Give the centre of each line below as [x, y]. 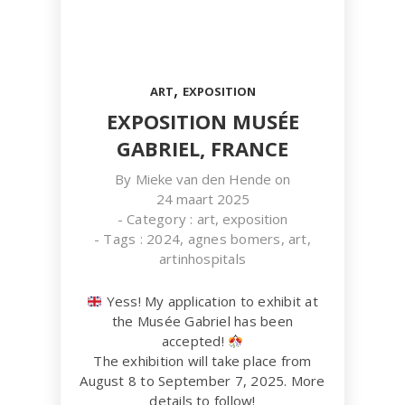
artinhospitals [202, 259]
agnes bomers [234, 239]
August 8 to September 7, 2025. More [202, 381]
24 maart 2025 [202, 199]
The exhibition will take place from [202, 361]
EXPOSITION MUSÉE [202, 121]
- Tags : [121, 239]
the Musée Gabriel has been [202, 321]
